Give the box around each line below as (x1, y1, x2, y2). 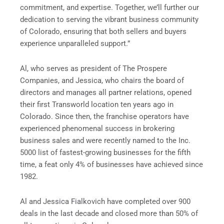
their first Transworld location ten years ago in (20, 99, 173, 109)
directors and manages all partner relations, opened (20, 87, 191, 97)
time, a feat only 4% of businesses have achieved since (20, 159, 203, 169)
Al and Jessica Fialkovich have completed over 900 (20, 196, 190, 206)
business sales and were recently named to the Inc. (20, 135, 190, 145)
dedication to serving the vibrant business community (20, 15, 198, 24)
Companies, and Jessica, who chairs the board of (20, 75, 184, 85)
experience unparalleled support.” (20, 39, 130, 48)
